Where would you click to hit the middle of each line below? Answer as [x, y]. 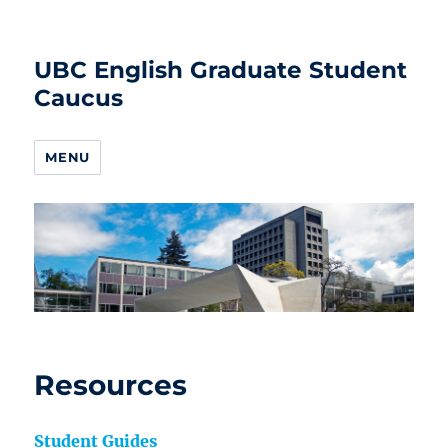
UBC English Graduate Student [221, 70]
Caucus [79, 98]
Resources [111, 385]
